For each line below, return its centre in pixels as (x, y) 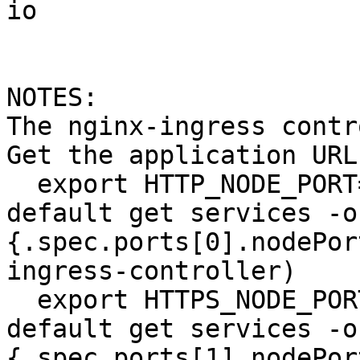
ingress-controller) (151, 271)
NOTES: (52, 97)
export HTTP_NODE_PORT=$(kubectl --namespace (22, 184)
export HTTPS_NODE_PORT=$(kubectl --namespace (22, 300)
